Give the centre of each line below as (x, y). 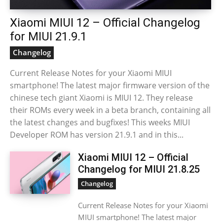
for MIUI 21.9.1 (48, 37)
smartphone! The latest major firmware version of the (110, 85)
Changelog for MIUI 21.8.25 (139, 169)
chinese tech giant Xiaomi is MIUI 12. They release (101, 98)
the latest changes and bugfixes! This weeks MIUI (100, 122)
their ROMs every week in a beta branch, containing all (110, 110)
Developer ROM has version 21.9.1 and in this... (97, 135)
